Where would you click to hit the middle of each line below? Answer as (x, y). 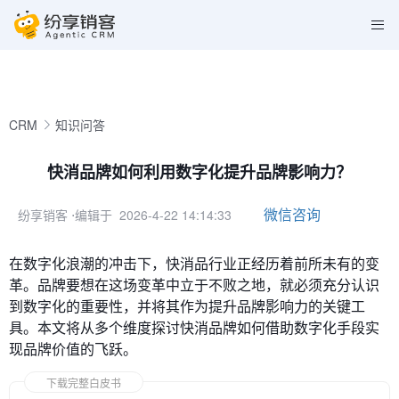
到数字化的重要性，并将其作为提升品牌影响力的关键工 (187, 306)
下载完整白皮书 (84, 383)
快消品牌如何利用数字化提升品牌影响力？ (199, 172)
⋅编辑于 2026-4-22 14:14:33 (151, 215)
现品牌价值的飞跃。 (73, 349)
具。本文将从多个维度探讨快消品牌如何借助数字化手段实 (194, 327)
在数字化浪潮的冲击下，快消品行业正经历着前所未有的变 (194, 263)
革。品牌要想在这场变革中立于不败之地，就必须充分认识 (194, 285)
